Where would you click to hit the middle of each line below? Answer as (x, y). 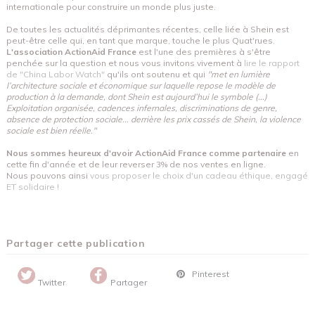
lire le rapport (272, 63)
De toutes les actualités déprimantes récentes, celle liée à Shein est (148, 29)
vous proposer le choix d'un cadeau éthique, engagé (199, 175)
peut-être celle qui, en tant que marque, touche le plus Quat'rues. (141, 40)
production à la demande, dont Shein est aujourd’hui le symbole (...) (137, 96)
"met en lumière (239, 74)
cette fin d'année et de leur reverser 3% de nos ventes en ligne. (136, 164)
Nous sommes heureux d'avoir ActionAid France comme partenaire (146, 153)
